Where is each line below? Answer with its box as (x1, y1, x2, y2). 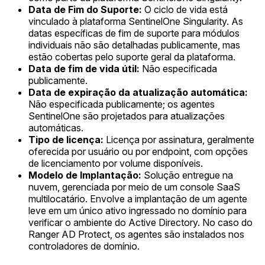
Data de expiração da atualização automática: (28, 86, 248, 98)
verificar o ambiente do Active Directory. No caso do (28, 216, 253, 228)
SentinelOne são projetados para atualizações (28, 109, 225, 122)
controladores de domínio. (28, 240, 140, 252)
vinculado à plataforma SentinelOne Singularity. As (28, 15, 243, 27)
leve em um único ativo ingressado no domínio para (28, 204, 247, 216)
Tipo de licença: (28, 133, 104, 146)
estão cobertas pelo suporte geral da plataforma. (28, 50, 235, 63)
